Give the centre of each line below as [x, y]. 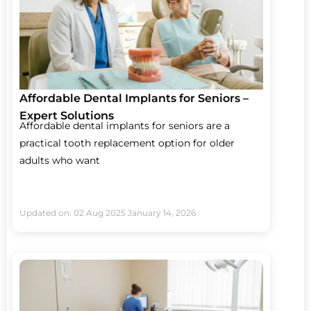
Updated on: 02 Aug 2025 [73, 213]
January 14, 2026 [162, 213]
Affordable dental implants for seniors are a [125, 125]
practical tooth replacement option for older [127, 143]
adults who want [60, 160]
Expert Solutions [67, 115]
